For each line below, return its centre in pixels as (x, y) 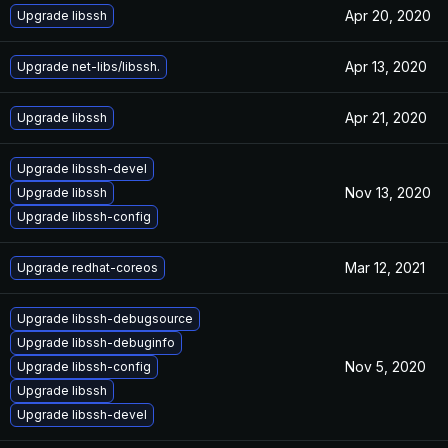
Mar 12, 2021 (385, 267)
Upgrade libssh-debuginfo (96, 342)
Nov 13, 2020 (388, 192)
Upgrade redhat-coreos (87, 267)
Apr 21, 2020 (386, 117)
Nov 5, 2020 (385, 366)
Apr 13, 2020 (386, 66)
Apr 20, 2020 (388, 15)
